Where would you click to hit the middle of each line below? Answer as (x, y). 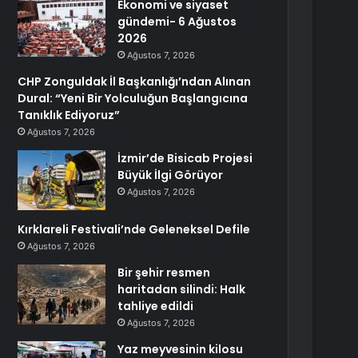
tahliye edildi (156, 306)
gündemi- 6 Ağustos (177, 22)
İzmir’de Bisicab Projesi (185, 158)
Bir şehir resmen (164, 272)
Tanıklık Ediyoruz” (69, 115)
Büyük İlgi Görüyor (171, 175)
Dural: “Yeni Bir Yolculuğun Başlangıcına (133, 98)
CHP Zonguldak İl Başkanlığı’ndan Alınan (135, 82)
